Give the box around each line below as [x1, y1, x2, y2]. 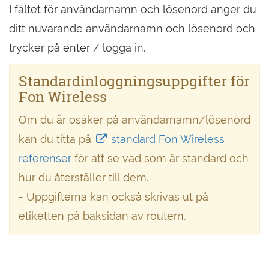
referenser [19, 152, 74, 165]
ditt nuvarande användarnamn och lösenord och [9, 22, 255, 35]
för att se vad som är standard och [74, 152, 249, 165]
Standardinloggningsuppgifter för [19, 71, 250, 91]
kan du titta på [19, 133, 94, 145]
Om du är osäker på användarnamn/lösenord [19, 113, 250, 126]
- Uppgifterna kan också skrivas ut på [19, 190, 208, 203]
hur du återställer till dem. [19, 171, 148, 184]
